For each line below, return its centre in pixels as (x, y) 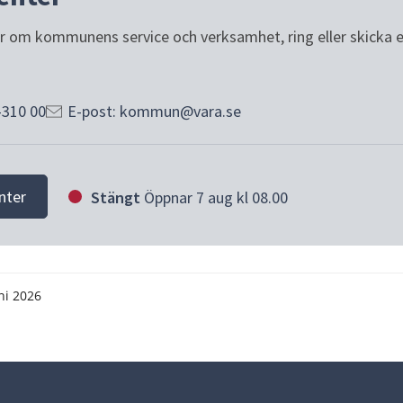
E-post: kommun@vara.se (154, 111)
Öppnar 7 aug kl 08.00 (215, 198)
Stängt (115, 198)
